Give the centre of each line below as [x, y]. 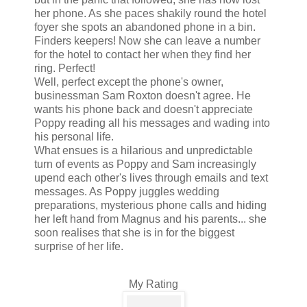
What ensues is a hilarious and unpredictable [144, 150]
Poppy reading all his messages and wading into [152, 123]
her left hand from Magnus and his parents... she [150, 219]
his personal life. [74, 136]
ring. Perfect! [65, 68]
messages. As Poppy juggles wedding [127, 191]
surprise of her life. [79, 246]
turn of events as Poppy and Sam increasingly [145, 164]
